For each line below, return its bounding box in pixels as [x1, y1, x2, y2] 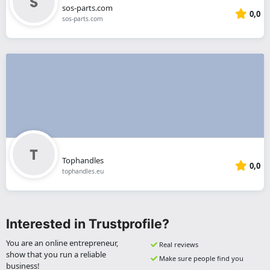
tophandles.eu [61, 166, 104, 175]
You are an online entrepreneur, [6, 237, 118, 248]
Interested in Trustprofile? [6, 215, 169, 231]
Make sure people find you [159, 253, 243, 263]
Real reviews [159, 239, 198, 249]
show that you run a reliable [6, 248, 106, 260]
